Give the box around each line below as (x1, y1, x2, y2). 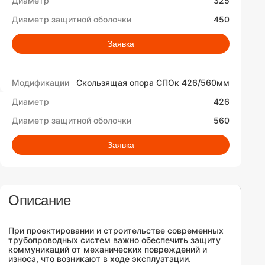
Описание (8, 192, 71, 208)
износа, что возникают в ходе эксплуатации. (8, 254, 191, 264)
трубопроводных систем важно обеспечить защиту (8, 235, 221, 245)
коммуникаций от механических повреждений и (8, 244, 207, 254)
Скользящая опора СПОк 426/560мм (76, 77, 230, 88)
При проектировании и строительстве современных (8, 225, 224, 235)
